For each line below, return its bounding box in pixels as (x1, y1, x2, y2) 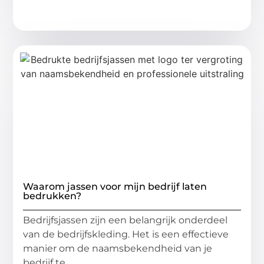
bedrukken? (23, 190, 82, 202)
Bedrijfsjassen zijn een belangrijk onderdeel (23, 214, 228, 226)
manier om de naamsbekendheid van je (23, 243, 213, 255)
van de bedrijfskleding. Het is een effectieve (23, 229, 229, 240)
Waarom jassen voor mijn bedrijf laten (23, 181, 207, 193)
